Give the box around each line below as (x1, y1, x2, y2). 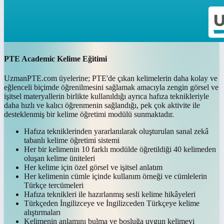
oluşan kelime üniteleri (24, 154, 95, 163)
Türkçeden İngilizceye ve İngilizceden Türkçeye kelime (24, 199, 199, 208)
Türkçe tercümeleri (24, 181, 83, 190)
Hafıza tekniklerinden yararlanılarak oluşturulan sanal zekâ (24, 127, 208, 136)
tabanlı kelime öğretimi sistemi (24, 136, 119, 145)
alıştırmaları (24, 208, 60, 217)
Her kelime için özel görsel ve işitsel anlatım (24, 163, 162, 172)
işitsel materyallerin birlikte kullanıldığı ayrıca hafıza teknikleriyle (4, 92, 209, 101)
